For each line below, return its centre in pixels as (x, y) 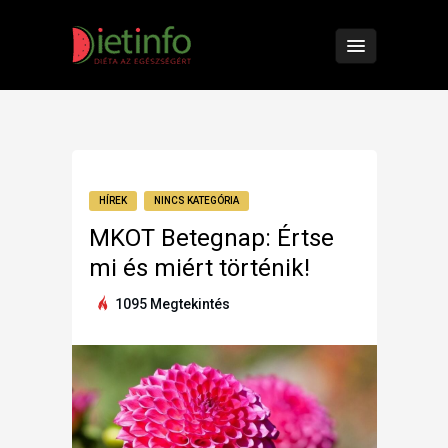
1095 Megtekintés (171, 304)
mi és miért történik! (199, 268)
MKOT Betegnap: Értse (211, 238)
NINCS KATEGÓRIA (196, 200)
